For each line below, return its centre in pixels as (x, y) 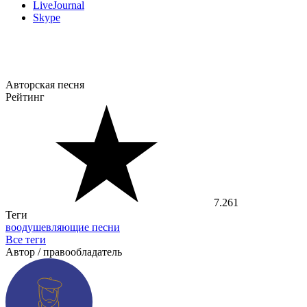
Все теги (26, 240)
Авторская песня (45, 85)
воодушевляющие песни (63, 228)
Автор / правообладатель (64, 252)
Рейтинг (25, 97)
